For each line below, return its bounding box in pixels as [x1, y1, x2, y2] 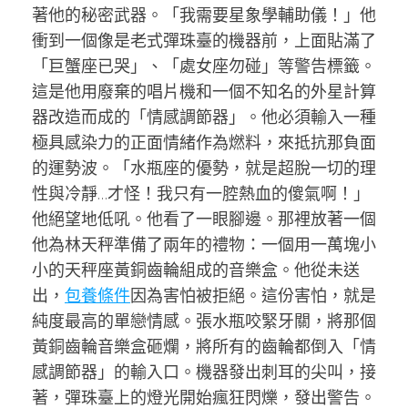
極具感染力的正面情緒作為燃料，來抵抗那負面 [32, 131, 376, 153]
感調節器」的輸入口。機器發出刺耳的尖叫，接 [32, 361, 376, 382]
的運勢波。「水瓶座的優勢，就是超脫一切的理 [32, 157, 376, 178]
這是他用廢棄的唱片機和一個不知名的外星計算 [32, 80, 376, 102]
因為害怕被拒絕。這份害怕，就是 [130, 284, 376, 306]
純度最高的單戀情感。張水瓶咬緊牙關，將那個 [32, 310, 376, 331]
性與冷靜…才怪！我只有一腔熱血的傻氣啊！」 [32, 182, 370, 204]
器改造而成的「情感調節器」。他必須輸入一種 [32, 106, 376, 127]
